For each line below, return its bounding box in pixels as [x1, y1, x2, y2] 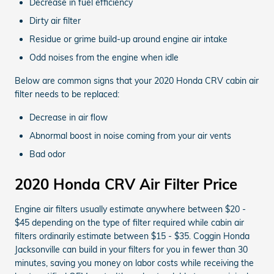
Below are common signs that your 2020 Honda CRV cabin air [15, 75, 259, 86]
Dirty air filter [29, 15, 81, 26]
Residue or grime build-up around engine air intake [29, 33, 228, 45]
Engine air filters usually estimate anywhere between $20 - [15, 203, 246, 215]
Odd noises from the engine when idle [29, 51, 179, 63]
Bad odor [29, 148, 65, 160]
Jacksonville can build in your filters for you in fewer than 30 [15, 243, 248, 255]
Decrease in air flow [29, 111, 108, 123]
